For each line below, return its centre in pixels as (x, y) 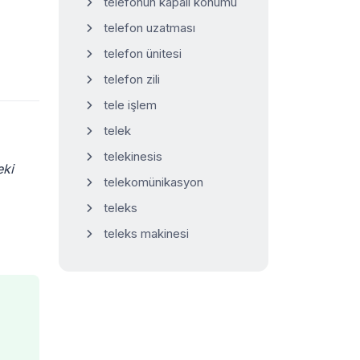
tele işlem (130, 105)
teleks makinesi (146, 233)
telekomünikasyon (153, 182)
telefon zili (132, 79)
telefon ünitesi (143, 53)
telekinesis (133, 156)
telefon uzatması (149, 28)
